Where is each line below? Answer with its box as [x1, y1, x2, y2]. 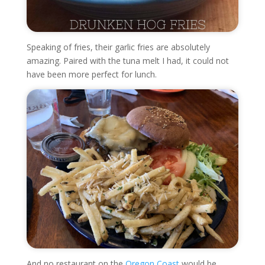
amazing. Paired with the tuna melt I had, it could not [26, 55, 229, 67]
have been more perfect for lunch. [26, 69, 157, 80]
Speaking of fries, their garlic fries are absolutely [26, 41, 210, 53]
